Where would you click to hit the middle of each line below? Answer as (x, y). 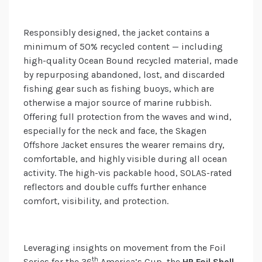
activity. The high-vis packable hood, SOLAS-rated (128, 173)
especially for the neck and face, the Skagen (115, 131)
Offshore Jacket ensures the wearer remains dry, (124, 145)
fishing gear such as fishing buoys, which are (119, 89)
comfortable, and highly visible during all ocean (125, 159)
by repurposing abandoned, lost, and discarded (124, 75)
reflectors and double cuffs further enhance (115, 187)
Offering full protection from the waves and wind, (127, 117)
